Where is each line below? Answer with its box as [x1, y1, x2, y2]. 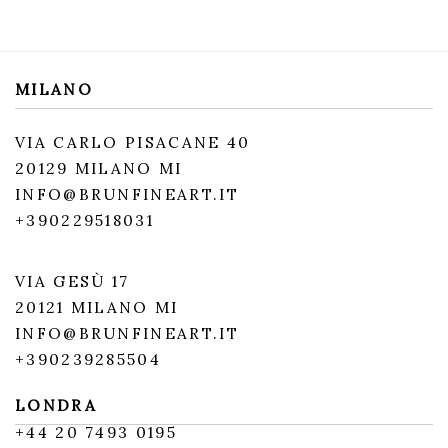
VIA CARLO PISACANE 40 [15, 133, 257, 153]
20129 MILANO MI [15, 159, 183, 179]
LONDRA [15, 396, 97, 416]
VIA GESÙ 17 [15, 272, 130, 292]
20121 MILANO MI [15, 298, 179, 318]
